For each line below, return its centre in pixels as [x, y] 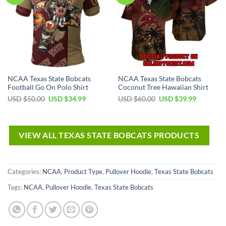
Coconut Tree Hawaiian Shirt [163, 87]
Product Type [83, 172]
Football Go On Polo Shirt [48, 87]
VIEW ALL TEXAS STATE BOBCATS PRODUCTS [109, 135]
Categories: [25, 172]
